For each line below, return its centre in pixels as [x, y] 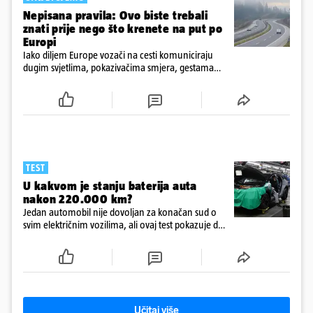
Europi [40, 42]
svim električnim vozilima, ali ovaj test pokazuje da [123, 225]
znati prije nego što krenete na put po [123, 29]
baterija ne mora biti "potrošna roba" [98, 238]
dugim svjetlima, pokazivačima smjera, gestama [118, 68]
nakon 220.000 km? [78, 199]
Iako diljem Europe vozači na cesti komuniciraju [118, 55]
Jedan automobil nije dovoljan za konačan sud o [120, 212]
